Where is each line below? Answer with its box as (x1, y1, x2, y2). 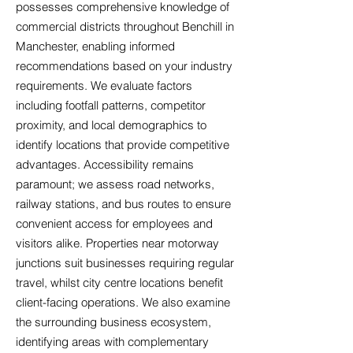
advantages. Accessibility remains (16, 157, 194, 172)
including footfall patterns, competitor (16, 98, 206, 113)
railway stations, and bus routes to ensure (16, 196, 231, 211)
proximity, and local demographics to (16, 117, 206, 132)
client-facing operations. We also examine (16, 295, 230, 310)
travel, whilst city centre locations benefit (16, 275, 223, 290)
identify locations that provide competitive (16, 137, 229, 152)
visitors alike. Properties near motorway (16, 236, 219, 251)
